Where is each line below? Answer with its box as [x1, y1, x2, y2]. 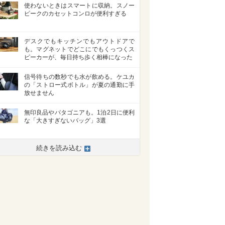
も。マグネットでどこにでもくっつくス [24, 46, 135, 53]
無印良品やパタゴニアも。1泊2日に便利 [24, 109, 135, 116]
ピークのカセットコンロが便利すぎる [24, 10, 127, 17]
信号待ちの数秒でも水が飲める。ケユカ [24, 73, 135, 80]
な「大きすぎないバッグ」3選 [24, 117, 106, 124]
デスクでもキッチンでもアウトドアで [24, 38, 135, 45]
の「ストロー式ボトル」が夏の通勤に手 [24, 81, 135, 88]
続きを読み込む [36, 144, 82, 152]
